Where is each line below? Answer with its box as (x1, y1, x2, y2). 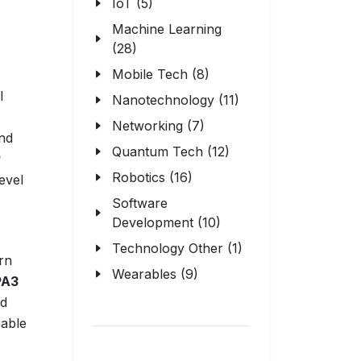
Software (112, 195, 168, 211)
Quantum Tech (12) (112, 143, 230, 160)
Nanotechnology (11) (112, 92, 239, 108)
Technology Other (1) (112, 240, 243, 256)
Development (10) (112, 214, 221, 230)
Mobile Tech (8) (112, 66, 210, 82)
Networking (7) (112, 118, 205, 134)
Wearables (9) (112, 266, 198, 282)
